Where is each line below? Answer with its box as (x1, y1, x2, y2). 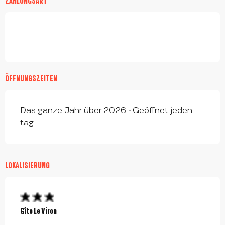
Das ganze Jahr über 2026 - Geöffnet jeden (20, 106, 192, 116)
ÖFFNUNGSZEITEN (5, 74, 57, 83)
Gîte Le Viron (20, 206, 57, 216)
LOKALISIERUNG (5, 161, 50, 170)
